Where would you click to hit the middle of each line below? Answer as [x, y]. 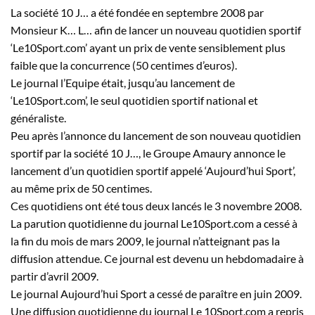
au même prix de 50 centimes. [81, 188]
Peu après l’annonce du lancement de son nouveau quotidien [156, 135]
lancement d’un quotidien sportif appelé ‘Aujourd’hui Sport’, [153, 170]
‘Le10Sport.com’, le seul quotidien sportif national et [134, 100]
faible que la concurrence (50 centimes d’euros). [124, 65]
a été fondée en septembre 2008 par [176, 12]
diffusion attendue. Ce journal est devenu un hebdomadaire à [157, 258]
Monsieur [35, 30]
